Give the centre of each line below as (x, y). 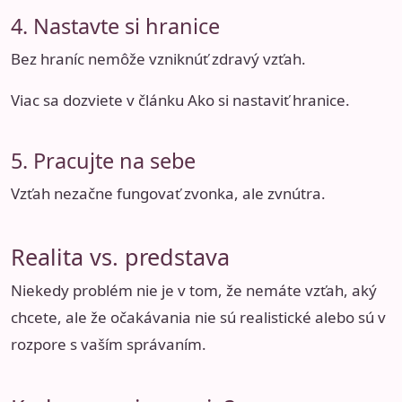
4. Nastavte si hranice (115, 26)
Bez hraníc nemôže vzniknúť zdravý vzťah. (158, 59)
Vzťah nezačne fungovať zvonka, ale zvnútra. (168, 193)
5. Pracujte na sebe (103, 160)
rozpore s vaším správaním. (109, 345)
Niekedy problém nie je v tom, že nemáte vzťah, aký (194, 291)
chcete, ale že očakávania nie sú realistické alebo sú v (198, 318)
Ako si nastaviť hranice (267, 100)
